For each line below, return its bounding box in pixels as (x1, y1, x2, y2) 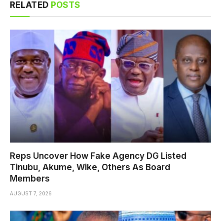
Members (10, 174, 50, 184)
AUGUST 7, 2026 (10, 190, 52, 197)
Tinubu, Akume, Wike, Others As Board (10, 162, 170, 173)
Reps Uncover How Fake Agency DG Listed (10, 151, 186, 161)
